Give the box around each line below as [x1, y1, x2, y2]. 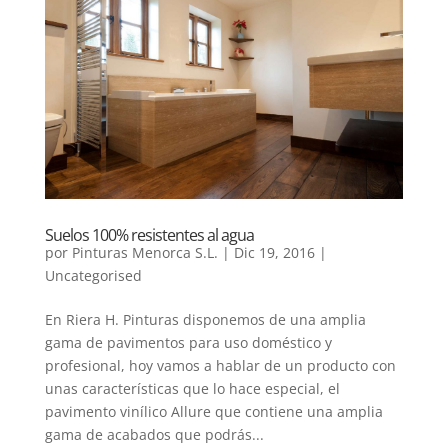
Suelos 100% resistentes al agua [44, 224, 254, 246]
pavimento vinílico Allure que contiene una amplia [44, 402, 383, 421]
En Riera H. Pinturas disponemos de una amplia [44, 310, 366, 329]
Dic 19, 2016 [233, 243, 315, 262]
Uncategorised [44, 266, 142, 285]
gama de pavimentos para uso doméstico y [44, 333, 332, 352]
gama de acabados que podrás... [44, 425, 264, 444]
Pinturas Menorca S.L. [71, 243, 218, 262]
